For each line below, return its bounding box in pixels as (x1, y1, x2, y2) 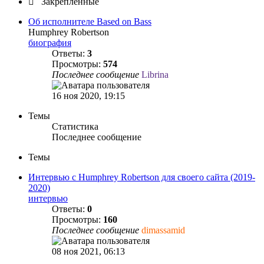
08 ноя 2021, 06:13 (52, 246, 125, 256)
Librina (141, 69, 169, 80)
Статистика (52, 121, 98, 131)
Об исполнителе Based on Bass (28, 16, 151, 27)
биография (28, 37, 71, 48)
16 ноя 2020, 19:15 (52, 90, 125, 101)
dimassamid (141, 225, 185, 235)
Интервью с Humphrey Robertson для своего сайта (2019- (28, 171, 255, 182)
